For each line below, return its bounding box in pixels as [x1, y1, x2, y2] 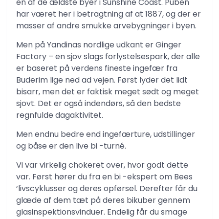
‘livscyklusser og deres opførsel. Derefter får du [16, 183, 197, 194]
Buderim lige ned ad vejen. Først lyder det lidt [16, 74, 188, 86]
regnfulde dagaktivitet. [16, 109, 103, 121]
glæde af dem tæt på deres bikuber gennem [16, 195, 190, 206]
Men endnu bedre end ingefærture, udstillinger [16, 129, 195, 140]
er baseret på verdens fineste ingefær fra [16, 63, 177, 74]
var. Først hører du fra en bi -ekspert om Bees [16, 171, 193, 182]
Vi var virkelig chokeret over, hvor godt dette [16, 159, 188, 171]
